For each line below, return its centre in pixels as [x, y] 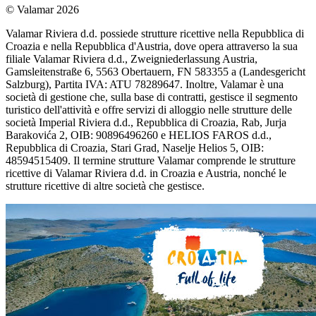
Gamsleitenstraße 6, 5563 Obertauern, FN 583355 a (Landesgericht [156, 72]
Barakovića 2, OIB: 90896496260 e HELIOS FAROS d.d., [139, 135]
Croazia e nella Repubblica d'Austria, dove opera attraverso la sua [152, 47]
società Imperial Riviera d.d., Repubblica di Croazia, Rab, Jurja [146, 123]
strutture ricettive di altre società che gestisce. [105, 186]
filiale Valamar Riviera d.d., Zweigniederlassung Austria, [132, 59]
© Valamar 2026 [42, 10]
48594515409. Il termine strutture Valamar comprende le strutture [151, 161]
